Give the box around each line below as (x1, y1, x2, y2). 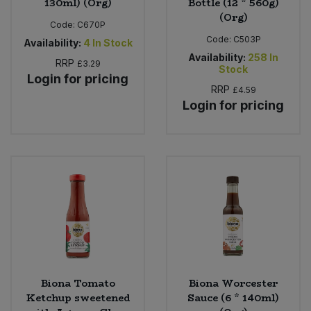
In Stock (92, 36, 133, 49)
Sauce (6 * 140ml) (187, 290, 279, 306)
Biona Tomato (40, 276, 115, 292)
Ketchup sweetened (26, 290, 130, 306)
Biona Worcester (189, 276, 278, 292)
